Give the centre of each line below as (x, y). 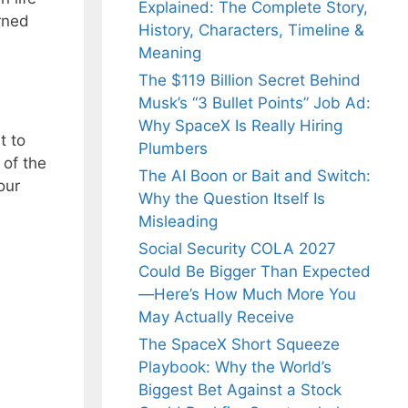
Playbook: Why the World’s (235, 367)
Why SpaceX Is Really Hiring (240, 126)
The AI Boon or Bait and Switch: (255, 176)
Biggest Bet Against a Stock (240, 390)
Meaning (170, 53)
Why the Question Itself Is (232, 199)
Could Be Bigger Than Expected (255, 272)
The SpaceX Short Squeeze (239, 345)
